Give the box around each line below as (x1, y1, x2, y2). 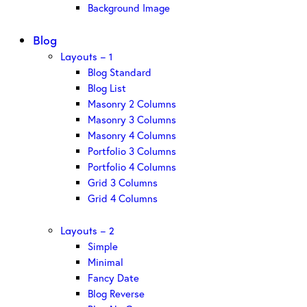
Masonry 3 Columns (88, 112, 176, 127)
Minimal (88, 254, 123, 269)
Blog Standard (88, 65, 151, 79)
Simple (88, 238, 118, 253)
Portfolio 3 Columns (88, 144, 176, 158)
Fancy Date (88, 270, 139, 284)
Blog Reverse (88, 286, 145, 300)
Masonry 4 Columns (88, 128, 176, 143)
